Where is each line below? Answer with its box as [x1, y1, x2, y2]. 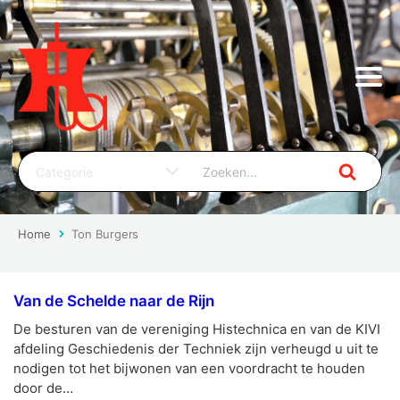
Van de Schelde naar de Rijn [13, 292, 214, 311]
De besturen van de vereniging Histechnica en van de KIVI [13, 321, 380, 338]
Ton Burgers [71, 227, 139, 242]
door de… [13, 379, 73, 397]
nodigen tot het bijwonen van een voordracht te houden [13, 360, 365, 378]
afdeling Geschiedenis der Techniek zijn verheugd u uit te [13, 340, 379, 358]
